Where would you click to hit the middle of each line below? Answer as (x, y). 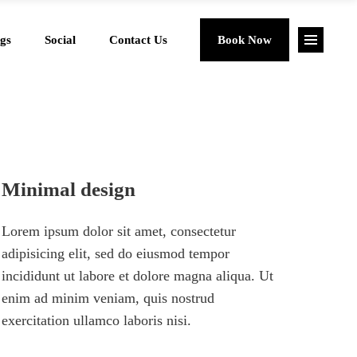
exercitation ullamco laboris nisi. (97, 320)
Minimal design (69, 189)
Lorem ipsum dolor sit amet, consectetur (119, 231)
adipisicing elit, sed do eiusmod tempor (116, 253)
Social (60, 40)
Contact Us (138, 40)
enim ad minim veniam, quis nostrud (108, 298)
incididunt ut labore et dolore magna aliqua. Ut (138, 276)
